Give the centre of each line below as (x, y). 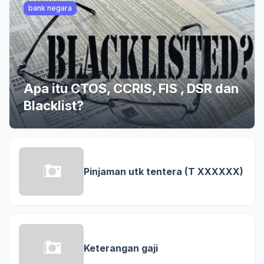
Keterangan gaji (121, 248)
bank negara (50, 8)
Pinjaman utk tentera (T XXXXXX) (164, 171)
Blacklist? (54, 105)
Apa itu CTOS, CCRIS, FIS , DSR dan (131, 88)
